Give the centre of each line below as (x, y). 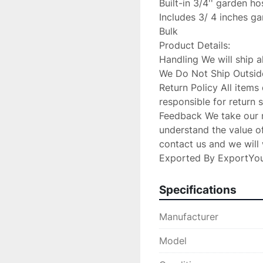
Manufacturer (189, 217)
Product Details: (195, 45)
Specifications (198, 190)
